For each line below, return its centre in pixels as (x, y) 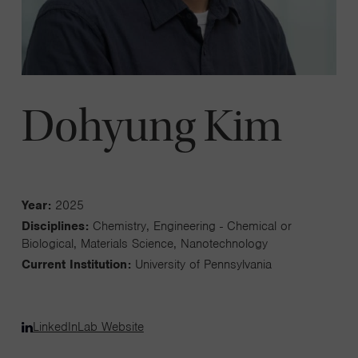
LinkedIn (55, 327)
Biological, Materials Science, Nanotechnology (144, 244)
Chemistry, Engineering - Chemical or (192, 227)
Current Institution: (78, 265)
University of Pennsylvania (203, 265)
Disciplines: (57, 227)
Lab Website (110, 327)
